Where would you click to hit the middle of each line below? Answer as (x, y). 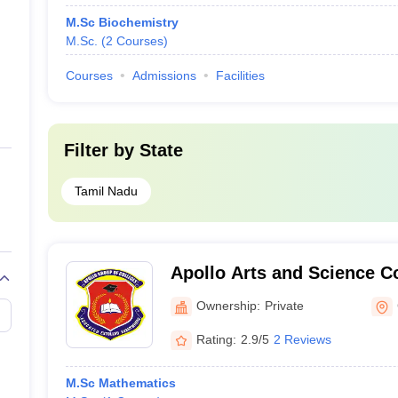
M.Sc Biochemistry (122, 22)
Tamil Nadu (106, 191)
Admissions (164, 76)
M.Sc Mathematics (120, 383)
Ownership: (228, 305)
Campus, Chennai (245, 296)
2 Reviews (302, 339)
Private (284, 305)
